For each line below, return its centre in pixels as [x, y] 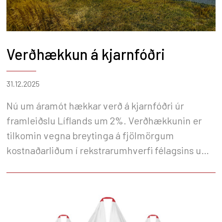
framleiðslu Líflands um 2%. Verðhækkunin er [104, 120]
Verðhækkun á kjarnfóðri [86, 54]
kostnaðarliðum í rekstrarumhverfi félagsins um [108, 150]
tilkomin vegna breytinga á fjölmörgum [90, 135]
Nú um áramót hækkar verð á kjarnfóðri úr [95, 105]
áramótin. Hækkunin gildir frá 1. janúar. [89, 165]
